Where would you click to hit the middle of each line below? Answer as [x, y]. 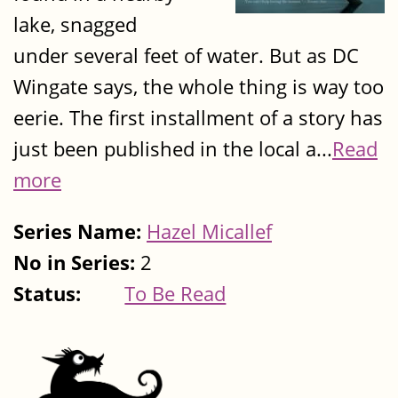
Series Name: [80, 231]
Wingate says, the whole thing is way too [199, 87]
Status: [50, 293]
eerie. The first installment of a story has [198, 118]
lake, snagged [75, 25]
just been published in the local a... [173, 149]
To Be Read [175, 293]
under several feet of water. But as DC [186, 56]
